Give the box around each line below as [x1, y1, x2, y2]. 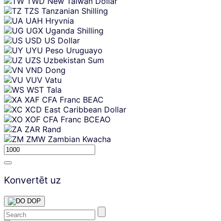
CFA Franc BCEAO [43, 114, 110, 124]
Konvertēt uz [4, 174, 61, 186]
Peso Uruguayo [45, 45, 103, 55]
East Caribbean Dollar [44, 104, 126, 114]
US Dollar [44, 35, 80, 45]
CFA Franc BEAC [42, 94, 104, 105]
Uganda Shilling [45, 25, 104, 36]
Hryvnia [45, 15, 74, 26]
